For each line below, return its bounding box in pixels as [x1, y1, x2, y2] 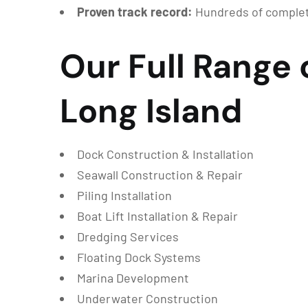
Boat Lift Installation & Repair [77, 208, 238, 224]
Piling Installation [77, 188, 172, 203]
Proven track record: [77, 4, 192, 20]
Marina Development [77, 270, 189, 286]
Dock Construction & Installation [77, 146, 254, 162]
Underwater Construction [77, 291, 218, 307]
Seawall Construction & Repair [77, 167, 243, 183]
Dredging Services [77, 229, 179, 245]
